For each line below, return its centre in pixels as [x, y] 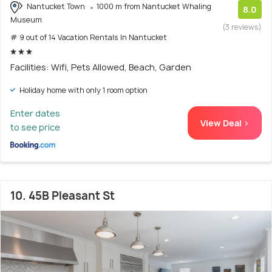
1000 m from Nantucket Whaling [154, 6]
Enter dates [35, 113]
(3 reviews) [242, 27]
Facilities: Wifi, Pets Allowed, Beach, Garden [101, 67]
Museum [26, 19]
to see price [35, 127]
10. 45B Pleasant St [63, 195]
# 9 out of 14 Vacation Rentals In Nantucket [89, 37]
